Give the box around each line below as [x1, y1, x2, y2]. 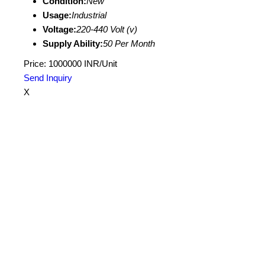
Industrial [72, 10, 106, 20]
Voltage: [43, 24, 76, 34]
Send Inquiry [24, 73, 72, 83]
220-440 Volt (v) [76, 24, 137, 34]
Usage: [43, 10, 72, 20]
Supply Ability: [43, 38, 103, 49]
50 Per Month [103, 38, 155, 49]
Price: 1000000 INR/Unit [24, 59, 117, 69]
